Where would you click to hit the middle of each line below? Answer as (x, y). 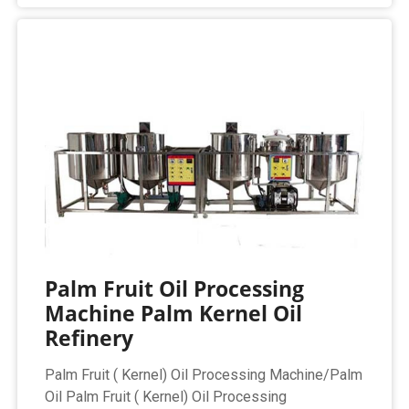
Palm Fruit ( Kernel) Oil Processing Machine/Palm (204, 375)
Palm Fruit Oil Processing (175, 289)
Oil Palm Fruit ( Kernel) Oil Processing (166, 397)
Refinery (89, 338)
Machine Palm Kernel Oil (174, 314)
